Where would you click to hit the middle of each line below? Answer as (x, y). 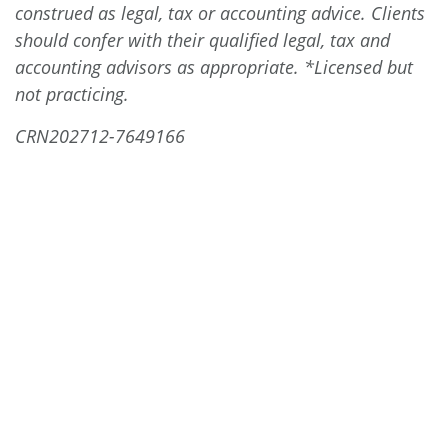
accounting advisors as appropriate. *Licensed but (214, 67)
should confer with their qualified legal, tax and (202, 40)
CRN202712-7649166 (100, 136)
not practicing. (72, 94)
